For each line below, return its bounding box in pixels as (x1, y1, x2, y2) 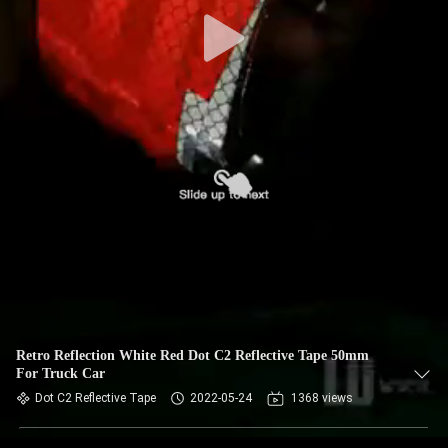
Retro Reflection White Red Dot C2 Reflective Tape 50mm (16, 348, 369, 363)
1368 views (291, 391, 353, 405)
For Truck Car (16, 366, 105, 381)
